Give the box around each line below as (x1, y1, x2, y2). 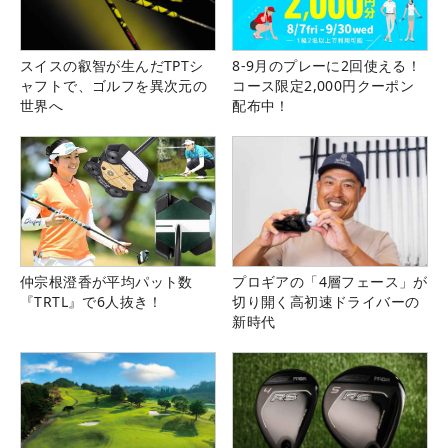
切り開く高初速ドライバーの (232, 292, 420, 312)
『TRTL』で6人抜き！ (20, 292, 163, 312)
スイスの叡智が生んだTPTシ (20, 55, 204, 75)
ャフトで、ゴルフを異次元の (20, 75, 208, 95)
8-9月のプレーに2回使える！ (232, 55, 422, 75)
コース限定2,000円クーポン (232, 75, 415, 95)
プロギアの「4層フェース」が (232, 272, 428, 292)
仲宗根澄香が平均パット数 (20, 272, 193, 292)
